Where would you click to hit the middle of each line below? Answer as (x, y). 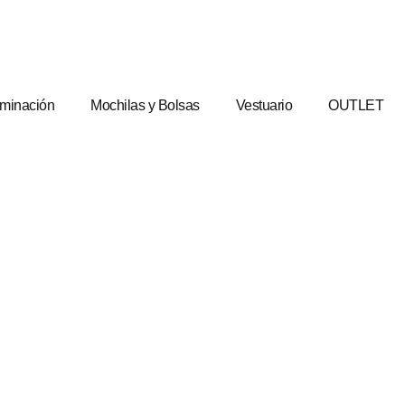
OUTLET (356, 105)
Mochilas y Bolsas (145, 105)
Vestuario (264, 105)
